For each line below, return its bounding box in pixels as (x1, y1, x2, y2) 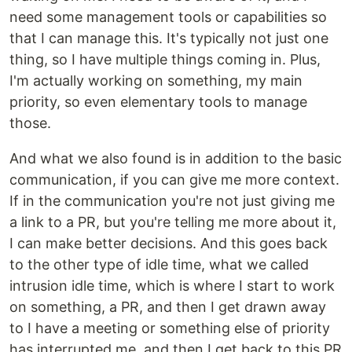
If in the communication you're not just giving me (9, 192, 335, 209)
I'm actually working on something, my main (9, 71, 302, 89)
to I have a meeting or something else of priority (9, 319, 330, 336)
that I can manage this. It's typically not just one (9, 29, 328, 46)
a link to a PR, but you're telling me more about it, (9, 213, 336, 230)
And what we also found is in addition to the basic (9, 149, 342, 167)
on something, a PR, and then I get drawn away (9, 298, 326, 315)
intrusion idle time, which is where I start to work (9, 277, 335, 294)
